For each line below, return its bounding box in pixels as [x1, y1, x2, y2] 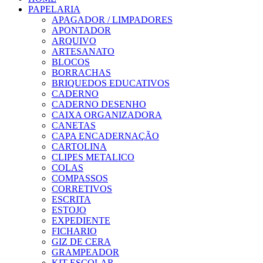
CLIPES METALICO [52, 152, 134, 163]
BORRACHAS [52, 68, 111, 78]
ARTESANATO [52, 46, 114, 57]
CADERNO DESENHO [52, 99, 146, 110]
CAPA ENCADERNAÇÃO [52, 131, 159, 141]
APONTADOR [52, 25, 111, 36]
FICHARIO [52, 226, 97, 237]
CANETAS [52, 120, 96, 131]
